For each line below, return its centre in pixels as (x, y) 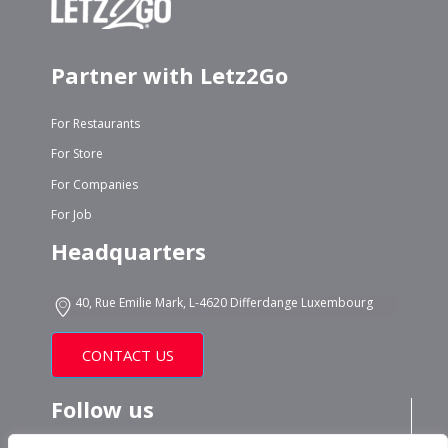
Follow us (102, 409)
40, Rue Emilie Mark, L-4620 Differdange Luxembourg (223, 302)
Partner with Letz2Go (169, 74)
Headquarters (128, 250)
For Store (76, 154)
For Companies (94, 184)
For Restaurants (95, 123)
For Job (71, 215)
